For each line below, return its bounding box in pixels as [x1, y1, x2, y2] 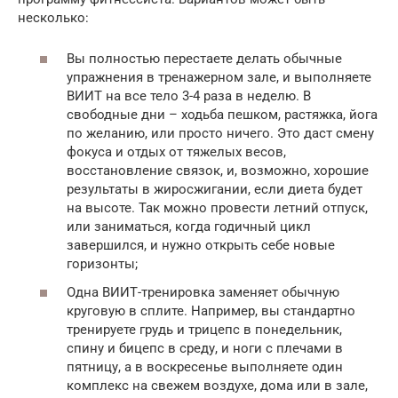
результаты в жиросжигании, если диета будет [67, 181, 362, 197]
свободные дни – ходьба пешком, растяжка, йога [67, 107, 378, 123]
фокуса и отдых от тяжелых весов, [67, 144, 286, 160]
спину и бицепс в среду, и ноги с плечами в [67, 339, 343, 356]
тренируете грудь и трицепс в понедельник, [67, 321, 342, 338]
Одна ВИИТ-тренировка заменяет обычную [67, 283, 339, 300]
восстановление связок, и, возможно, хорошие [67, 163, 369, 179]
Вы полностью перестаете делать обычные [67, 51, 342, 67]
